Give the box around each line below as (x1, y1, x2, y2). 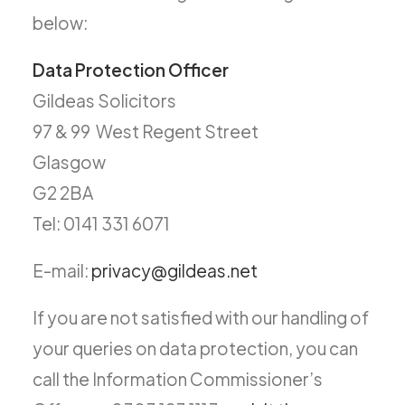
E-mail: (33, 259, 91, 281)
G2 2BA (33, 182, 93, 203)
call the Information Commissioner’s (33, 368, 323, 390)
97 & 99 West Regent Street (33, 120, 259, 142)
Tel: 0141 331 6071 (33, 212, 170, 234)
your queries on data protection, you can (33, 337, 358, 359)
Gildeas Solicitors (33, 89, 176, 111)
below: (33, 12, 88, 33)
